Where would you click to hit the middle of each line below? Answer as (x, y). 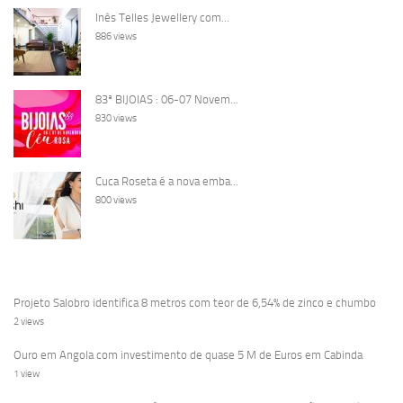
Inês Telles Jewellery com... (162, 17)
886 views (116, 36)
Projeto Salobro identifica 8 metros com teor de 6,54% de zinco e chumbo (195, 302)
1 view (27, 373)
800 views (116, 200)
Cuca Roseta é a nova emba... (167, 181)
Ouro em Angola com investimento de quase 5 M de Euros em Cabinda (188, 354)
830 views (116, 118)
